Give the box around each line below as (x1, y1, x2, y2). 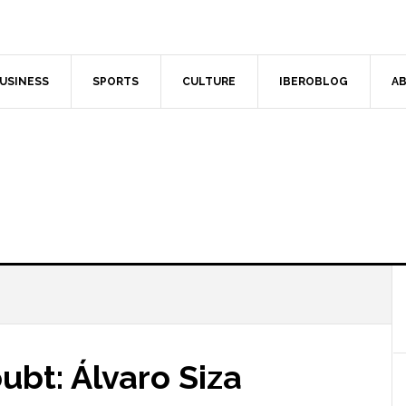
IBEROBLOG (279, 75, 348, 88)
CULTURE (182, 75, 236, 88)
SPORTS (92, 75, 139, 88)
